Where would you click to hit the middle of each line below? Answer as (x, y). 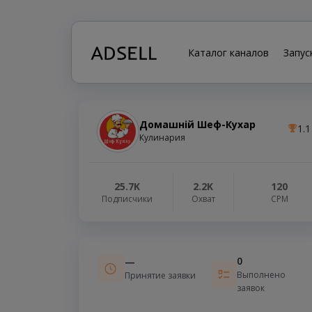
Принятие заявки (160, 276)
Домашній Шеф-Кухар (197, 125)
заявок (250, 288)
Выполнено (261, 275)
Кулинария (162, 138)
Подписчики (127, 199)
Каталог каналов (228, 52)
